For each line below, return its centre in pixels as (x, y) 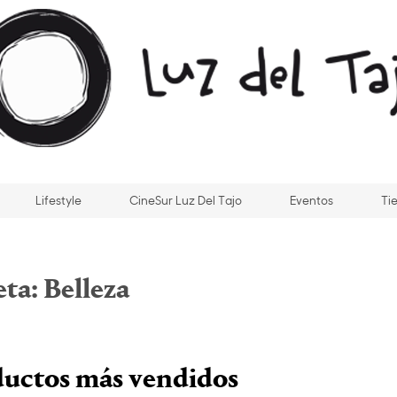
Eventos (311, 201)
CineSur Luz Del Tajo (186, 201)
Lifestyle (58, 201)
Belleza (86, 290)
